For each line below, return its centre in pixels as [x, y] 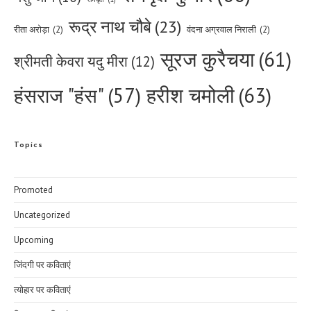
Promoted [33, 190]
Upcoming [34, 240]
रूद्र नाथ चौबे [110, 27]
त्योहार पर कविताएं [42, 290]
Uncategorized [42, 215]
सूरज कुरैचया [208, 60]
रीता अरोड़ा [32, 30]
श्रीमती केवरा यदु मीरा [71, 62]
